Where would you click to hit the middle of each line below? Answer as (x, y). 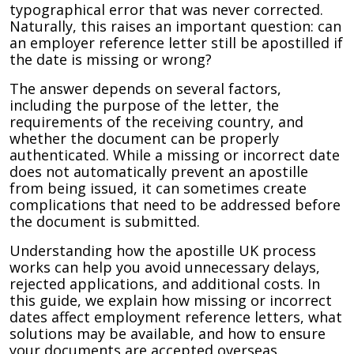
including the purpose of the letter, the (144, 105)
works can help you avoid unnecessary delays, (165, 267)
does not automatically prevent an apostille (159, 171)
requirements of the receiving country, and (156, 122)
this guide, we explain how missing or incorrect (171, 300)
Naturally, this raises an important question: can (175, 26)
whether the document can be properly (144, 138)
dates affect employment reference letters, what (176, 317)
